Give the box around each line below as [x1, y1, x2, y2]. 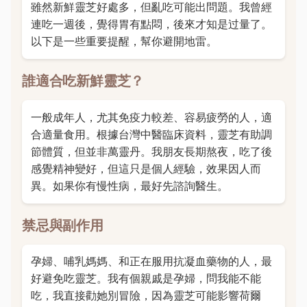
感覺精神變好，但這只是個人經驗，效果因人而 [30, 161, 261, 175]
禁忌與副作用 [22, 217, 103, 234]
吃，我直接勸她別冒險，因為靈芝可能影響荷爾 [30, 288, 261, 303]
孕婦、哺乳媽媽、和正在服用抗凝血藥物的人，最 [30, 254, 272, 269]
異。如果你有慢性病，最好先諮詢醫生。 [30, 178, 228, 193]
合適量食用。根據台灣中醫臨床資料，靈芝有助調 [30, 127, 272, 141]
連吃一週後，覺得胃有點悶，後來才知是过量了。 [30, 17, 272, 32]
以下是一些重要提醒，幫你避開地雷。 [30, 34, 217, 49]
